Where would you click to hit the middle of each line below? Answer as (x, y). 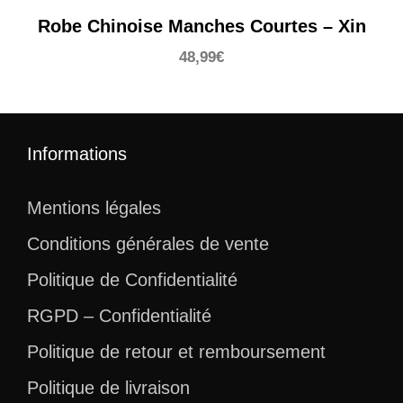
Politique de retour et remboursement (176, 352)
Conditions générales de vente (148, 244)
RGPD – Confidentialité (119, 316)
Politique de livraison (108, 388)
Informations (77, 154)
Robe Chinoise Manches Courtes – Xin (201, 27)
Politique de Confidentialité (132, 280)
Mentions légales (94, 208)
